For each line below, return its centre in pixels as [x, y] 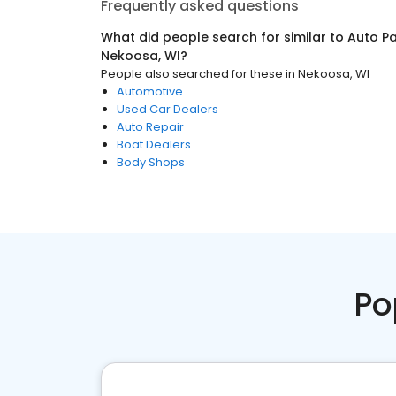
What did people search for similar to [224, 37]
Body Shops [151, 162]
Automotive [150, 91]
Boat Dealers [154, 145]
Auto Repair [150, 127]
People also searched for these [192, 74]
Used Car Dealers [168, 109]
